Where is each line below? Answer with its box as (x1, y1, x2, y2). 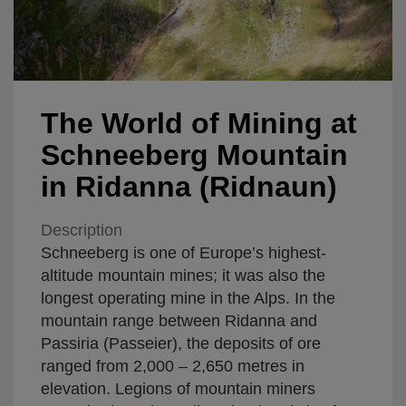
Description (41, 220, 122, 239)
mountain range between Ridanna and (41, 311, 317, 330)
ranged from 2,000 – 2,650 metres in (41, 356, 304, 375)
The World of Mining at (41, 106, 357, 140)
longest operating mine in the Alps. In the (41, 288, 335, 307)
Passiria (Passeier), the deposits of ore (41, 333, 321, 353)
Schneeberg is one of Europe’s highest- (41, 243, 326, 262)
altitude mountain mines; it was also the (41, 266, 325, 285)
